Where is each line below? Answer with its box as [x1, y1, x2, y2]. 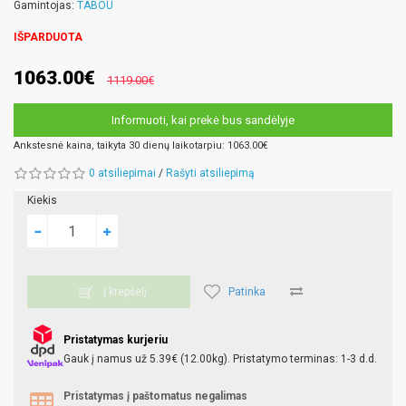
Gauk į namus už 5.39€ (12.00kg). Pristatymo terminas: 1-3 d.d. [63, 352, 377, 365]
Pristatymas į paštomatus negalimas [63, 389, 247, 402]
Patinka [228, 285, 266, 298]
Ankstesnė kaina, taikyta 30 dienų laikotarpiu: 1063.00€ [14, 140, 268, 151]
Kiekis [27, 194, 57, 207]
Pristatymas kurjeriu [63, 333, 168, 346]
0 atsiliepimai [89, 167, 156, 179]
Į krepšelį [102, 285, 147, 298]
